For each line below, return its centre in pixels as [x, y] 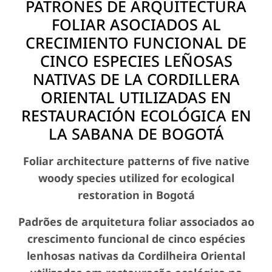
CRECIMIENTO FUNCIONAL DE [136, 43]
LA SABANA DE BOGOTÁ [136, 134]
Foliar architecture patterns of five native [136, 161]
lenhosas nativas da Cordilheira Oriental [136, 256]
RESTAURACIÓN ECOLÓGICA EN [136, 116]
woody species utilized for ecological [136, 178]
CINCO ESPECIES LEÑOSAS [136, 61]
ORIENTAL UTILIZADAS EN [136, 97]
